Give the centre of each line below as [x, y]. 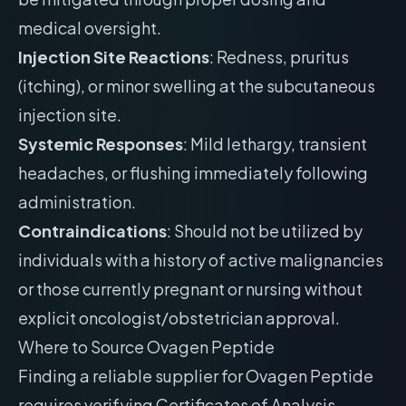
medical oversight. [90, 28]
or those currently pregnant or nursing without [190, 289]
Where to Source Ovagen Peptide [146, 347]
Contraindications [92, 231]
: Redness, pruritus [279, 57]
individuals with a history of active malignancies [201, 260]
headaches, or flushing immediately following [193, 173]
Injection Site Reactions [114, 57]
